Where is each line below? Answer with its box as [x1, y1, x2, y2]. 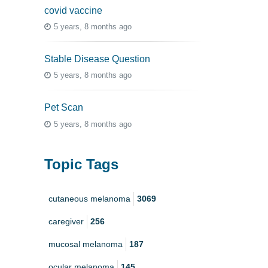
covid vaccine [44, 5, 102, 16]
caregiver [48, 217, 84, 227]
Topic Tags [44, 156, 118, 172]
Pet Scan [44, 102, 83, 113]
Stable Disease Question [44, 53, 150, 64]
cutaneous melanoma [48, 194, 130, 204]
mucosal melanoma [48, 239, 123, 249]
